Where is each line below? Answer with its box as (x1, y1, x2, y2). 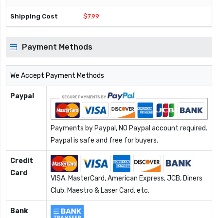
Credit (10, 157, 33, 165)
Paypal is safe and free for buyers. (51, 136, 158, 145)
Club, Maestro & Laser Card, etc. (51, 186, 149, 195)
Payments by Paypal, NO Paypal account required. (51, 124, 207, 133)
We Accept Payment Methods (10, 72, 104, 80)
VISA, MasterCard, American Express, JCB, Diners (51, 174, 202, 183)
